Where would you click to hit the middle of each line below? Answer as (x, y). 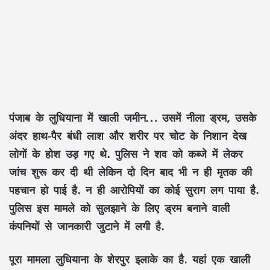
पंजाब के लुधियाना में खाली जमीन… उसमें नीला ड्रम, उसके (133, 118)
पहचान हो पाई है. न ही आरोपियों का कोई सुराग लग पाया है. (134, 190)
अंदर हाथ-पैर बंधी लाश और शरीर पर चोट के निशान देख (128, 136)
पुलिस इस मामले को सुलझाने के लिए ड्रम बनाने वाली (119, 208)
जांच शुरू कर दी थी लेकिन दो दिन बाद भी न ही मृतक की (130, 172)
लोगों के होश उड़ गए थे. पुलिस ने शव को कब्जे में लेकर (126, 154)
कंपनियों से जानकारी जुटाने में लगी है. (86, 226)
